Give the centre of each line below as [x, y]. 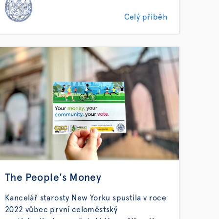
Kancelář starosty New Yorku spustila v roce [86, 198]
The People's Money [53, 178]
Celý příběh [145, 17]
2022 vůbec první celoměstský [61, 210]
